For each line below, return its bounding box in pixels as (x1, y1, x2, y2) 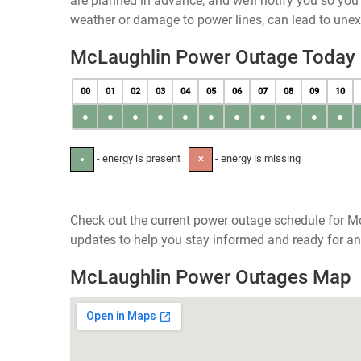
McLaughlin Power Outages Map (70, 266, 351, 288)
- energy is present (94, 152, 180, 164)
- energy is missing (213, 152, 301, 164)
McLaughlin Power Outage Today (70, 46, 355, 68)
